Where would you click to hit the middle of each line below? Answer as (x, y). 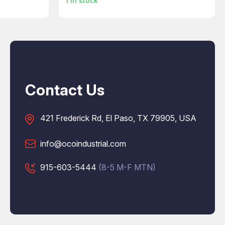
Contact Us (65, 90)
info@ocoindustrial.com (83, 143)
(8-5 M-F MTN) (127, 167)
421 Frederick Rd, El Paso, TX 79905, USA (118, 118)
